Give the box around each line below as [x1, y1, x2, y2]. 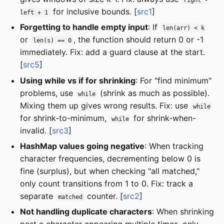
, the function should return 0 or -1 [73, 34, 204, 45]
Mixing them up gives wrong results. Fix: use [20, 100, 190, 110]
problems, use [20, 87, 75, 98]
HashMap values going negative [20, 140, 144, 151]
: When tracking [144, 140, 203, 151]
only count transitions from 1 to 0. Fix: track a [20, 178, 193, 188]
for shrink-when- [131, 112, 196, 123]
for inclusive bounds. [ [50, 6, 137, 16]
